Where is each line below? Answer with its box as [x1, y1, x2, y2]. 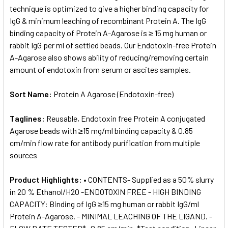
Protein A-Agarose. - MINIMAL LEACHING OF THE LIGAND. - [10, 211, 212, 221]
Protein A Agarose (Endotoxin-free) [53, 89, 174, 99]
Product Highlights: [10, 174, 83, 184]
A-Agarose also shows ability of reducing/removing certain [10, 52, 209, 62]
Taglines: [10, 113, 46, 123]
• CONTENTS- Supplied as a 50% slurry [83, 174, 214, 184]
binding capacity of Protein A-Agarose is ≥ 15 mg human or [10, 27, 207, 38]
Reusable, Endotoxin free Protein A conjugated [46, 113, 205, 123]
